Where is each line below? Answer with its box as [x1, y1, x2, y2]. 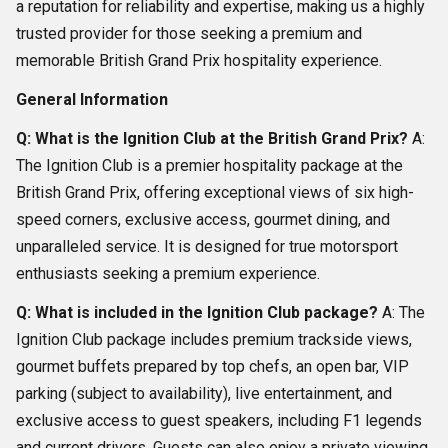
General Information [16, 90, 168, 110]
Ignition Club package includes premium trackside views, [16, 330, 412, 350]
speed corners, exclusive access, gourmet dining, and [16, 210, 390, 230]
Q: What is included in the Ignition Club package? [16, 303, 378, 323]
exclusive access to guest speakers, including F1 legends [16, 411, 422, 431]
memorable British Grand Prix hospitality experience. [16, 51, 382, 71]
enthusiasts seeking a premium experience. [16, 264, 320, 284]
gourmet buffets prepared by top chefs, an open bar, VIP [16, 357, 409, 377]
